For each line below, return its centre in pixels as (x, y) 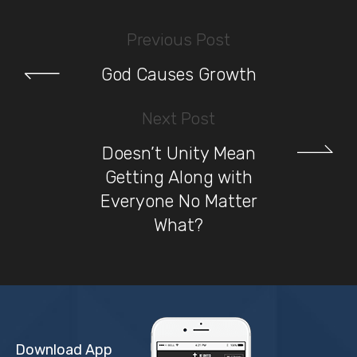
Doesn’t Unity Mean (178, 154)
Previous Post (178, 40)
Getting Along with (178, 178)
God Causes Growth (178, 75)
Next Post (178, 119)
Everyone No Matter (178, 202)
